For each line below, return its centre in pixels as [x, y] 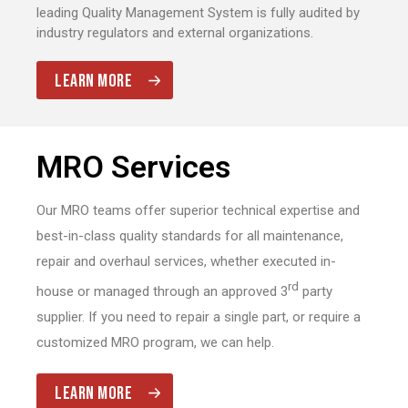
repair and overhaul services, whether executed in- [186, 261]
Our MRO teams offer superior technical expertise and [198, 210]
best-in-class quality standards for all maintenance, [190, 235]
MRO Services [133, 166]
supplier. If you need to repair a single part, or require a [199, 316]
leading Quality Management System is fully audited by [198, 12]
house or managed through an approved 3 [162, 291]
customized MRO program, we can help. [155, 342]
